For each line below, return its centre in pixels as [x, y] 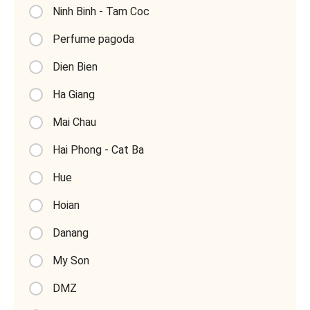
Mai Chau [73, 122]
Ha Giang [72, 94]
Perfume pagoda [92, 39]
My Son [70, 260]
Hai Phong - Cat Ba [97, 149]
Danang [69, 232]
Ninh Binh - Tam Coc [100, 11]
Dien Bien [74, 66]
